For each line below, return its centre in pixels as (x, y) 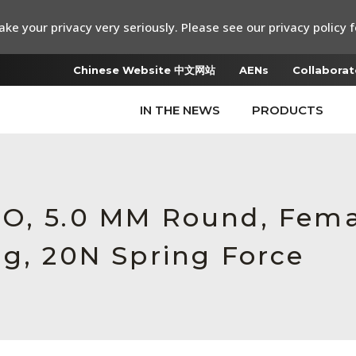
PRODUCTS (288, 110)
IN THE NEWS (180, 110)
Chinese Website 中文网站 (144, 70)
